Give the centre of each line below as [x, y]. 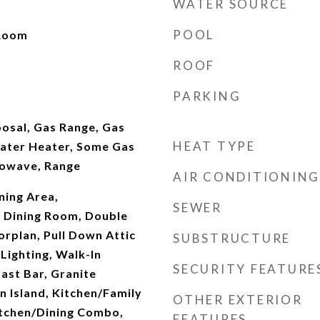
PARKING [207, 96]
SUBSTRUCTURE [232, 238]
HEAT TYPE [214, 146]
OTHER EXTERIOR [238, 300]
